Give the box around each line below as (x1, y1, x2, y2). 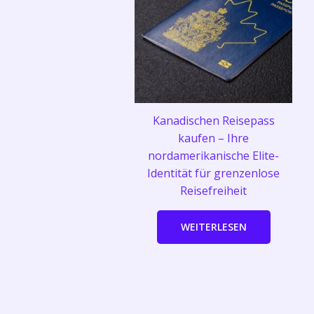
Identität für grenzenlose (147, 165, 280, 182)
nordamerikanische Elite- (148, 148, 279, 164)
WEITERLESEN (180, 220, 247, 234)
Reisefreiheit (180, 183, 247, 199)
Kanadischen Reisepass (152, 113, 275, 129)
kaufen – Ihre (178, 130, 249, 146)
